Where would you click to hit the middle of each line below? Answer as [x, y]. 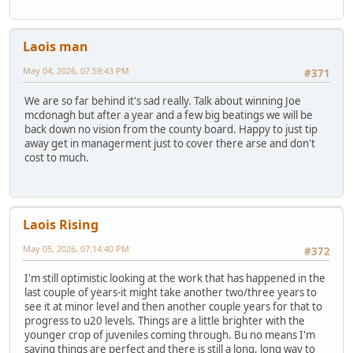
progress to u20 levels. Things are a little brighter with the [165, 321]
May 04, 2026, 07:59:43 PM [76, 71]
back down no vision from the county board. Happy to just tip [171, 129]
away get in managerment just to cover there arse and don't [170, 143]
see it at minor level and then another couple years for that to [173, 307]
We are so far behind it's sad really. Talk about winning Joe [163, 100]
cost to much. [57, 157]
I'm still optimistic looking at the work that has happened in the [175, 279]
